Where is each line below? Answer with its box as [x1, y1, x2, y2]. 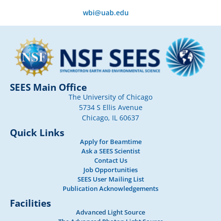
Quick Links [10, 126, 64, 139]
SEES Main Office [10, 80, 87, 94]
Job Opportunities [83, 165, 138, 174]
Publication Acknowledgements [63, 184, 158, 193]
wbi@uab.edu [82, 8, 129, 18]
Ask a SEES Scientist [81, 147, 140, 155]
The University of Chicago [69, 92, 152, 102]
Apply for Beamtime [79, 137, 142, 146]
